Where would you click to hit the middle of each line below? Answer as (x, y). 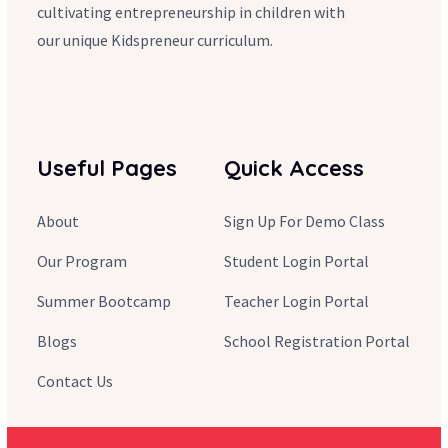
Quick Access (294, 168)
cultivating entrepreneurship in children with (191, 12)
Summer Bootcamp (104, 301)
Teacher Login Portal (296, 301)
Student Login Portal (296, 261)
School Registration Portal (317, 341)
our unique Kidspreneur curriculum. (155, 40)
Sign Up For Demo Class (304, 221)
